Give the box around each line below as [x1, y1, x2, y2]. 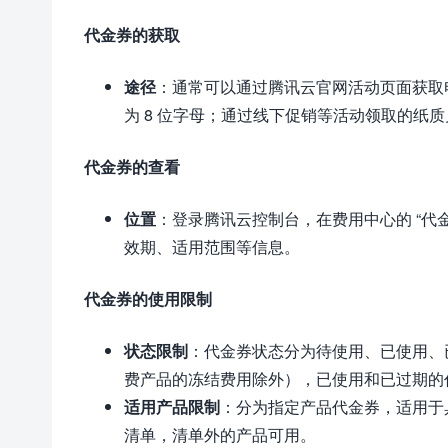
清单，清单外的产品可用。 [124, 423, 316, 446]
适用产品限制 [124, 395, 220, 418]
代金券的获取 [84, 23, 180, 46]
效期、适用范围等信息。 [124, 235, 300, 258]
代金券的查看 [84, 155, 180, 178]
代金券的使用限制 [84, 287, 212, 310]
